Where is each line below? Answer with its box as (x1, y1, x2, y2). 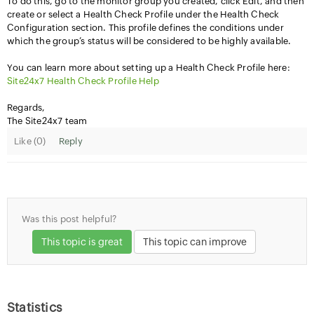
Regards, (7, 102, 46, 113)
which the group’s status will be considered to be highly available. (7, 36, 292, 46)
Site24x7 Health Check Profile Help (7, 76, 159, 86)
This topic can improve (143, 236, 247, 247)
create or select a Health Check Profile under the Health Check (7, 9, 280, 20)
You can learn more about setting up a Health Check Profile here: (7, 62, 290, 73)
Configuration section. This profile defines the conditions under (7, 22, 284, 33)
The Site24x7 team (7, 116, 88, 126)
